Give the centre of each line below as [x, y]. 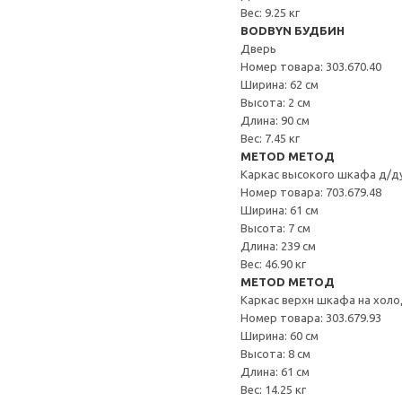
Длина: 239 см [278, 246]
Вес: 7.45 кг [270, 138]
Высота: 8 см [275, 354]
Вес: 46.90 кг [273, 264]
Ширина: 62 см [280, 84]
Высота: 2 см [275, 102]
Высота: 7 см [275, 228]
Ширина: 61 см [280, 210]
